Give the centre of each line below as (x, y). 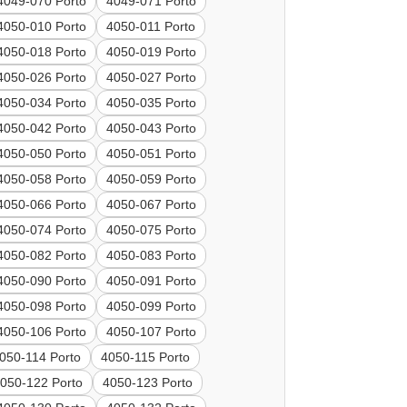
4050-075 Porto (152, 230)
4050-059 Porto (152, 179)
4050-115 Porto (146, 357)
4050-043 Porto (152, 129)
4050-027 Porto (152, 78)
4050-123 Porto (148, 383)
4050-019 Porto (152, 52)
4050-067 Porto (152, 205)
